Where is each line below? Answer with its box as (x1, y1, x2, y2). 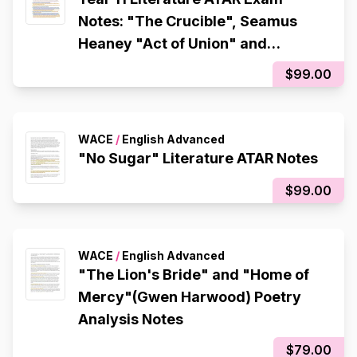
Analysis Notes (78, 311, 183, 328)
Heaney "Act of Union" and (78, 35, 267, 52)
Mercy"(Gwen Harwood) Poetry (78, 288, 301, 305)
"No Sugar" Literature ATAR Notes (78, 150, 318, 167)
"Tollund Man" (78, 57, 181, 74)
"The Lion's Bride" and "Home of (78, 266, 309, 283)
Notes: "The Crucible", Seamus (78, 13, 297, 29)
